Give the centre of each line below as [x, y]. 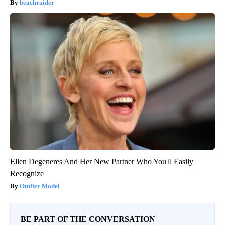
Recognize [27, 173]
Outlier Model [40, 186]
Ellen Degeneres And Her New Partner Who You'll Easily [102, 161]
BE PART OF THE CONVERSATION [88, 219]
